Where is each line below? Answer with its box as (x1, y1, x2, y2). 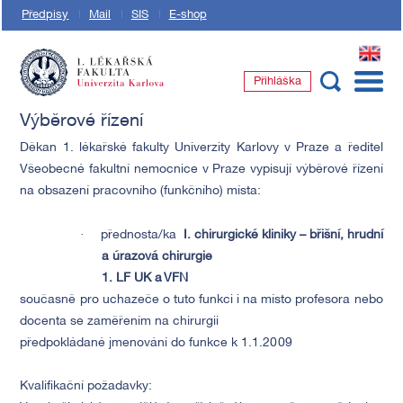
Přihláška (253, 76, 301, 87)
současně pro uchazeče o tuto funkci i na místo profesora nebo (20, 294, 383, 306)
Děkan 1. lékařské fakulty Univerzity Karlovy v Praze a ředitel (20, 142, 383, 154)
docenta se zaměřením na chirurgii (20, 316, 219, 327)
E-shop (168, 10, 207, 21)
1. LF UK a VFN (101, 273, 188, 284)
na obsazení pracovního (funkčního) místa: (20, 185, 262, 197)
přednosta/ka (100, 229, 180, 241)
